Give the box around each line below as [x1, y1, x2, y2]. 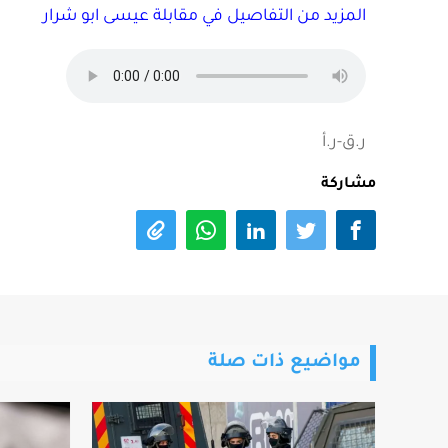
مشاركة [321, 180, 376, 196]
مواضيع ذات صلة [208, 395, 361, 416]
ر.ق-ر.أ [322, 137, 366, 155]
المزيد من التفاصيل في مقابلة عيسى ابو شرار [43, 11, 366, 29]
